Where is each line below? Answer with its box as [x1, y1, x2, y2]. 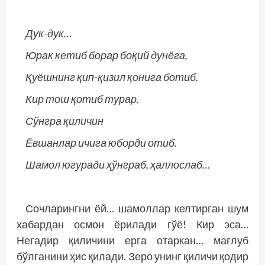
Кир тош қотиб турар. [25, 92, 139, 105]
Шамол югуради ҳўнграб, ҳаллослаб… [25, 158, 210, 171]
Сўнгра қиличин [25, 114, 104, 127]
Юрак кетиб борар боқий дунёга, [25, 49, 188, 62]
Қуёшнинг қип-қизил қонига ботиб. [25, 70, 198, 83]
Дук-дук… [25, 27, 72, 40]
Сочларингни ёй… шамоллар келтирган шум [25, 202, 248, 215]
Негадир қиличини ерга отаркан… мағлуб [17, 234, 248, 247]
